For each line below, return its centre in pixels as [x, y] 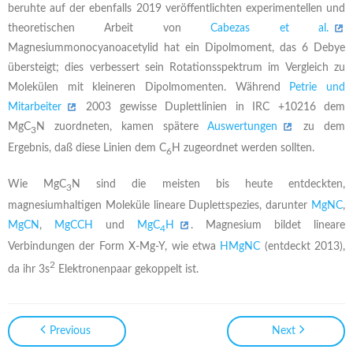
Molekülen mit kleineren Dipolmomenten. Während [149, 87]
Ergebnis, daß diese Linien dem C [87, 148]
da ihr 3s [29, 269]
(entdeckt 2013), [303, 246]
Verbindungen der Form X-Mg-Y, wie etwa [114, 246]
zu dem [320, 126]
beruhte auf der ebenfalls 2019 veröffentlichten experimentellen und [176, 8]
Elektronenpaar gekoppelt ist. [127, 269]
